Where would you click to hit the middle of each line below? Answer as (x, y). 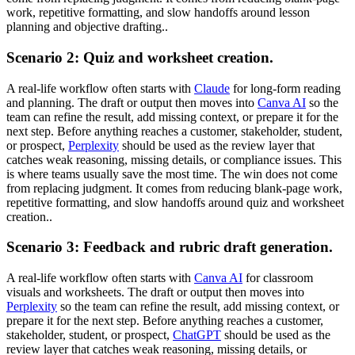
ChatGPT (197, 335)
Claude (212, 88)
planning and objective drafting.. (87, 27)
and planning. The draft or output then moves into (132, 102)
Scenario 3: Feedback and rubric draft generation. (170, 247)
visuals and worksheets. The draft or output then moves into (155, 292)
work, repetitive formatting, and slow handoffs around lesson (158, 13)
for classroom (278, 278)
